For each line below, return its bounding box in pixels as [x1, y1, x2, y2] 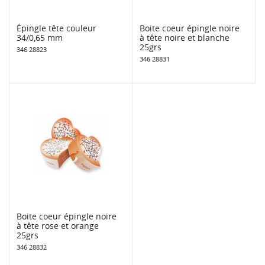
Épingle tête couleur [17, 22, 96, 34]
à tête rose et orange [17, 219, 99, 231]
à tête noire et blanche [140, 31, 230, 43]
